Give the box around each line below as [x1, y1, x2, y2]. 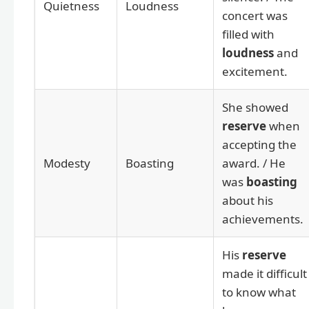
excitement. [222, 63, 288, 79]
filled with [222, 26, 275, 42]
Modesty [43, 154, 90, 171]
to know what [222, 283, 296, 300]
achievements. [222, 210, 303, 227]
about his [222, 192, 273, 208]
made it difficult [222, 265, 307, 281]
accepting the [222, 136, 297, 152]
